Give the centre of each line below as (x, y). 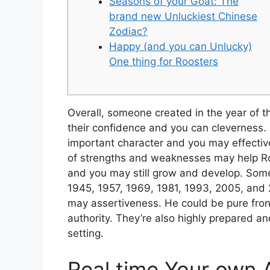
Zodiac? (128, 31)
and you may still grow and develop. (157, 173)
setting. (86, 233)
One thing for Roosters (164, 61)
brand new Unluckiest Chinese (183, 16)
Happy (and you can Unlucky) (181, 46)
